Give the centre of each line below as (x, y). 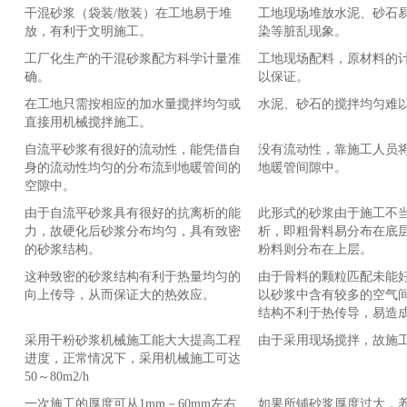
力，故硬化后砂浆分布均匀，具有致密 (132, 231)
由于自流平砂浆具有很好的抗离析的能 (132, 213)
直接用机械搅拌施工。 (88, 122)
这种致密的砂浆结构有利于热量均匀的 (132, 276)
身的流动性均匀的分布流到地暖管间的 (132, 167)
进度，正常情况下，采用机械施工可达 (132, 358)
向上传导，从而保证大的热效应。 (119, 294)
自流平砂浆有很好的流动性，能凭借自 (132, 149)
